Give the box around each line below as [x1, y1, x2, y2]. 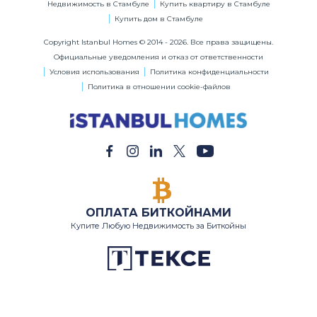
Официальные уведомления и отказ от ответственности [54, 52, 263, 62]
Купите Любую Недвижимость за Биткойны [71, 220, 246, 231]
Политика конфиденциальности [149, 67, 269, 76]
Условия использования [49, 67, 139, 76]
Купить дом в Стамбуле [115, 14, 203, 23]
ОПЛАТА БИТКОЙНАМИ [86, 205, 231, 219]
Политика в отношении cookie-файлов [87, 82, 231, 91]
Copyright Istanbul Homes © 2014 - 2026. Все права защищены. [44, 38, 273, 47]
